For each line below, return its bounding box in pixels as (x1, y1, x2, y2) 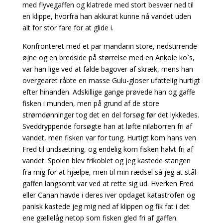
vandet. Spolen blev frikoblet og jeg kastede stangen (22, 155, 191, 165)
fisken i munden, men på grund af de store (22, 98, 159, 108)
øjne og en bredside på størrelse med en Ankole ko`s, (22, 52, 195, 62)
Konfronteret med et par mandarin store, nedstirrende (22, 41, 197, 51)
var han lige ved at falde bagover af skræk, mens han (22, 64, 193, 74)
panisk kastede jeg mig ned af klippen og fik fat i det (22, 201, 190, 211)
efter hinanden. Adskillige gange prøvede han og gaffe (22, 87, 195, 97)
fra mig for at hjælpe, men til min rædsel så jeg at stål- (22, 167, 199, 177)
